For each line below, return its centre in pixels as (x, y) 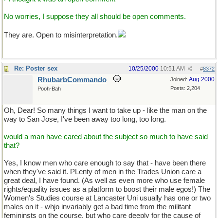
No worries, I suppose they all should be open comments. (95, 17)
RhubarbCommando (72, 80)
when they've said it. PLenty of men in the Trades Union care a (103, 172)
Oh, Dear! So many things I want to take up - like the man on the (105, 110)
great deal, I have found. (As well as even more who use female (104, 181)
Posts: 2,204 (185, 88)
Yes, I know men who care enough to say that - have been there (105, 163)
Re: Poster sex (36, 68)
